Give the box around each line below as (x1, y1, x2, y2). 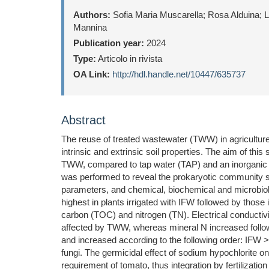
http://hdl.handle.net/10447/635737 (112, 69, 246, 79)
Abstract (61, 113, 106, 127)
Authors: (73, 10, 110, 20)
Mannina (73, 22, 107, 32)
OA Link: (73, 69, 110, 79)
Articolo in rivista (96, 53, 162, 64)
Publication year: (73, 38, 144, 48)
